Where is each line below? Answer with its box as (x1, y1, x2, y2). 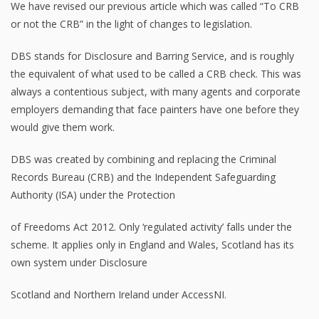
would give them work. (11, 120, 115, 134)
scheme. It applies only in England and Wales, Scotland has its (11, 237, 294, 251)
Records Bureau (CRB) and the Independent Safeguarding (11, 169, 276, 184)
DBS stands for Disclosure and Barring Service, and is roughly (11, 48, 294, 63)
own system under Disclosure (11, 255, 147, 269)
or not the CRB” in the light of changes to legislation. (11, 16, 252, 31)
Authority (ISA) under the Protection (11, 187, 175, 202)
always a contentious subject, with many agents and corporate (11, 84, 300, 98)
